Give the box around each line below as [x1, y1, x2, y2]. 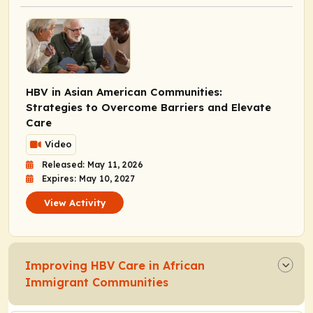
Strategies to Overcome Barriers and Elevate [26, 100, 271, 114]
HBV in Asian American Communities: [26, 85, 222, 99]
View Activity [43, 196, 106, 208]
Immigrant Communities [25, 275, 168, 289]
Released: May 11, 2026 [42, 159, 143, 170]
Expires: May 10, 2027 [42, 173, 135, 184]
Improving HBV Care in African [25, 258, 205, 272]
